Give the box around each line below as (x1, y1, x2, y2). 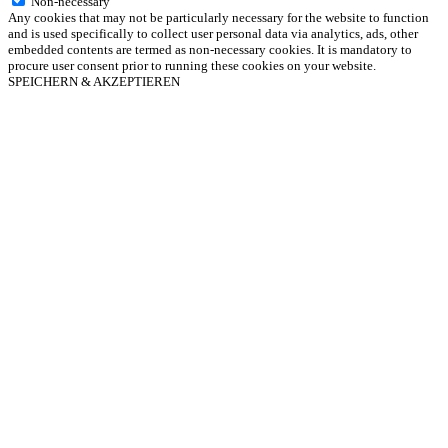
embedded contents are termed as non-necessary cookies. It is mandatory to (8, 42, 412, 58)
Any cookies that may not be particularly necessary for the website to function (8, 10, 429, 26)
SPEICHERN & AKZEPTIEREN (8, 74, 180, 90)
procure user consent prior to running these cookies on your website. (8, 58, 376, 74)
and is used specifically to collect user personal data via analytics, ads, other (8, 26, 418, 42)
